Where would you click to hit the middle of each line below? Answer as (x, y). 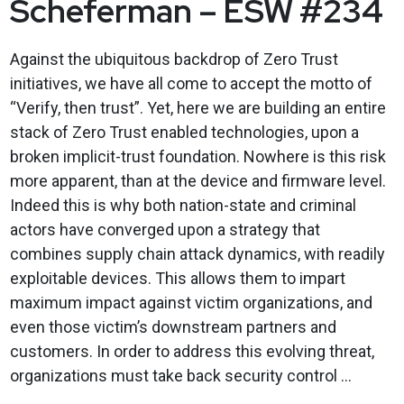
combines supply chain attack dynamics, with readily (197, 253)
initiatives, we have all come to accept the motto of (191, 83)
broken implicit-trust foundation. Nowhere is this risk (197, 156)
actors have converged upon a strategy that (165, 229)
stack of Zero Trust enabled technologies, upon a (184, 132)
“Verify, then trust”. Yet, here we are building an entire (197, 107)
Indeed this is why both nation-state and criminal (183, 205)
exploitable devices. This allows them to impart (177, 278)
